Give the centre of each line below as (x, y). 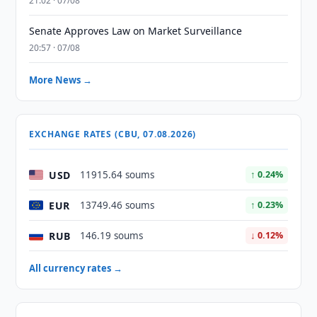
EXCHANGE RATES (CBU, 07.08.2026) (113, 134)
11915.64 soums (117, 175)
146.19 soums (112, 236)
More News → (61, 80)
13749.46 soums (117, 205)
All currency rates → (76, 268)
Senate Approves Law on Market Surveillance (136, 31)
